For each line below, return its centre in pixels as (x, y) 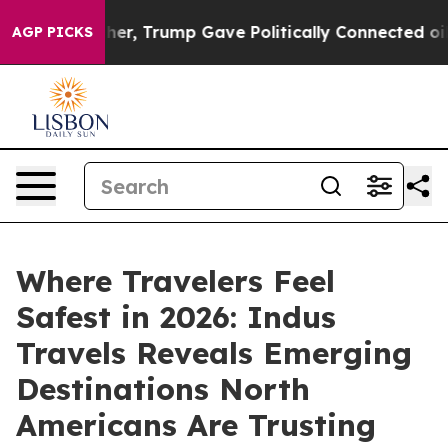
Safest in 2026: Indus (176, 317)
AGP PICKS (52, 32)
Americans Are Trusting (196, 425)
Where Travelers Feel (175, 281)
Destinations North (163, 389)
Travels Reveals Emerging (214, 353)
